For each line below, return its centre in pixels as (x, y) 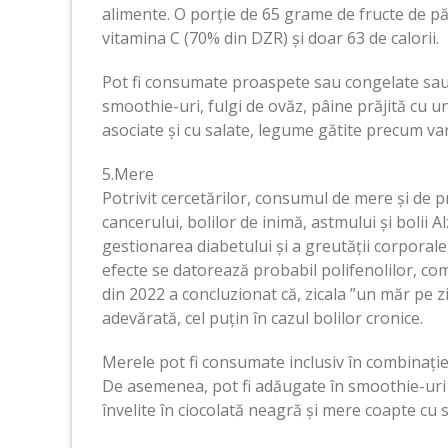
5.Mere (128, 173)
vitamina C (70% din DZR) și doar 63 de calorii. (270, 37)
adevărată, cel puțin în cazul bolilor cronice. (262, 317)
